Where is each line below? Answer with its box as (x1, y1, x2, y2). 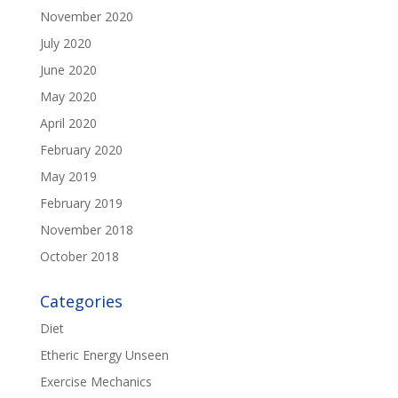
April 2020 (39, 115, 97, 132)
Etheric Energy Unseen (39, 346, 169, 364)
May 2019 (39, 168, 97, 186)
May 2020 (39, 88, 97, 106)
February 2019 (39, 195, 123, 212)
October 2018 (39, 248, 119, 266)
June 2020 (39, 61, 97, 79)
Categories (39, 291, 123, 313)
